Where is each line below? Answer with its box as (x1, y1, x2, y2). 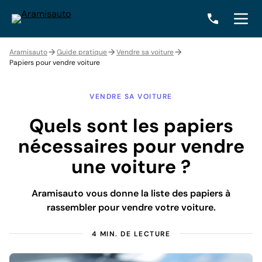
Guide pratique (57, 47, 107, 57)
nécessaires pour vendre (18, 134, 244, 158)
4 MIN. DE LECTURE (91, 229, 171, 239)
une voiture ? (71, 154, 191, 179)
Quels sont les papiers (29, 113, 233, 138)
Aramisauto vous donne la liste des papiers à (32, 187, 230, 199)
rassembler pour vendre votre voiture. (46, 201, 216, 213)
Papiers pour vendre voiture (9, 58, 100, 67)
